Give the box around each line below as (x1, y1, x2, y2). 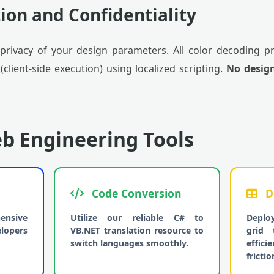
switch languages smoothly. (70, 237, 188, 249)
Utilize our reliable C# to (70, 212, 204, 223)
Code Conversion (88, 186, 182, 201)
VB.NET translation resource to (70, 224, 204, 236)
